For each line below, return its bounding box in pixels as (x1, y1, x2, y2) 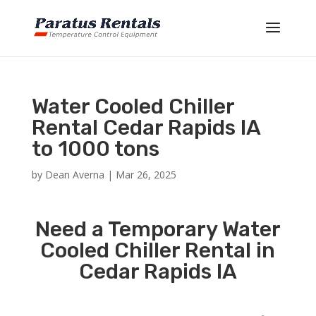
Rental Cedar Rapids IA (31, 115, 260, 140)
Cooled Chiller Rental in (40, 238, 276, 263)
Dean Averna (44, 168, 104, 181)
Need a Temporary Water (35, 217, 281, 242)
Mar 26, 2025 (115, 168, 176, 181)
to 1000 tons (31, 136, 159, 162)
